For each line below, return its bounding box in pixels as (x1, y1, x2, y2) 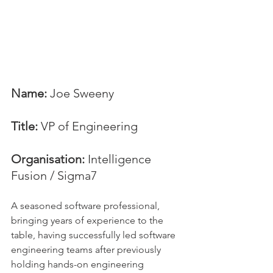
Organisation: (11, 151, 85, 166)
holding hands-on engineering (11, 258, 146, 270)
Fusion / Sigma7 (11, 168, 97, 183)
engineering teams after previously (11, 243, 163, 255)
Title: (11, 118, 38, 133)
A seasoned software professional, (11, 199, 162, 211)
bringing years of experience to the (11, 214, 166, 226)
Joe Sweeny (47, 85, 114, 101)
